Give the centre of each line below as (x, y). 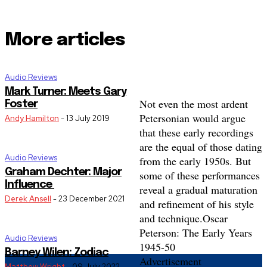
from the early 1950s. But (195, 161)
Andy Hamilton (32, 119)
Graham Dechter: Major (63, 173)
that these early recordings (196, 133)
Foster (21, 105)
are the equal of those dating (201, 147)
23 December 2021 (91, 199)
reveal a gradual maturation (198, 190)
